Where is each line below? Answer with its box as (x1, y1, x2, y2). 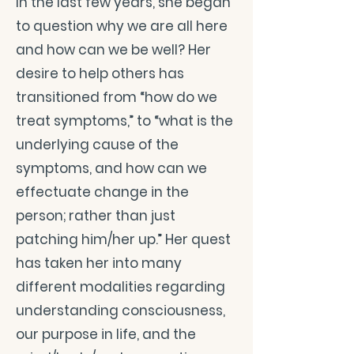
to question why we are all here (16, 17, 228, 36)
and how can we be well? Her (16, 40, 211, 59)
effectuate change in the (16, 183, 189, 201)
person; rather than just (16, 206, 175, 225)
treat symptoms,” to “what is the (16, 111, 233, 130)
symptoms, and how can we (16, 159, 207, 178)
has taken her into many (16, 254, 182, 273)
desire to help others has (16, 64, 184, 83)
